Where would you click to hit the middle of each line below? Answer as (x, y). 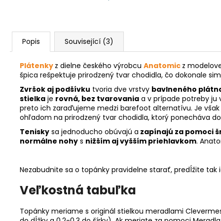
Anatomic (163, 65)
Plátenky (37, 65)
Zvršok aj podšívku (55, 89)
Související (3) (89, 41)
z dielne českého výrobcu (99, 65)
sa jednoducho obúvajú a (94, 131)
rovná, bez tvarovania (97, 98)
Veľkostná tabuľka (78, 190)
